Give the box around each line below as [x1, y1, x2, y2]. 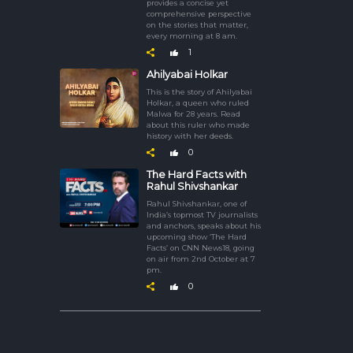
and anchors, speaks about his [147, 221, 261, 230]
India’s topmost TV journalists [147, 210, 258, 219]
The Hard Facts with [147, 168, 247, 180]
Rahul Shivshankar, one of [147, 199, 247, 208]
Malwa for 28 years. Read [147, 109, 240, 118]
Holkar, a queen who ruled [147, 98, 249, 107]
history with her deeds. [147, 131, 233, 140]
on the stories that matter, [147, 20, 248, 29]
